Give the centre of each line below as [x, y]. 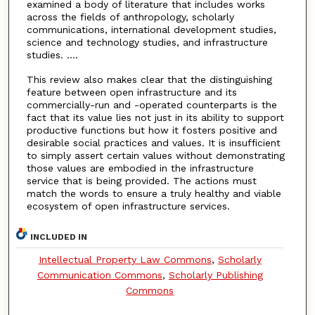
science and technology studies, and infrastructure [147, 42]
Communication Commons [99, 275]
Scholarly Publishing [216, 275]
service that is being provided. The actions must [141, 180]
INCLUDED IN [59, 237]
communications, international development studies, [151, 29]
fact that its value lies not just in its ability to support [155, 117]
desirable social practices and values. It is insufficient [153, 142]
